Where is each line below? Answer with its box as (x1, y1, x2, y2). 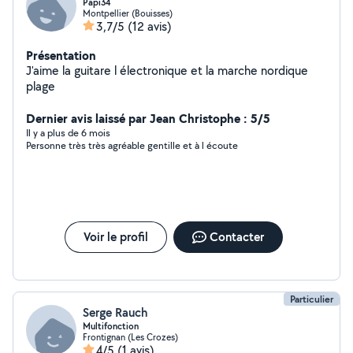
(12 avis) (128, 18, 172, 35)
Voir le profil (83, 229, 148, 245)
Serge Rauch (83, 304, 147, 321)
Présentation (26, 46, 96, 64)
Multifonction (83, 320, 139, 333)
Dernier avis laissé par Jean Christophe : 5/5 (26, 110, 270, 127)
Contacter (209, 229, 264, 245)
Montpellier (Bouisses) (83, 7, 173, 19)
